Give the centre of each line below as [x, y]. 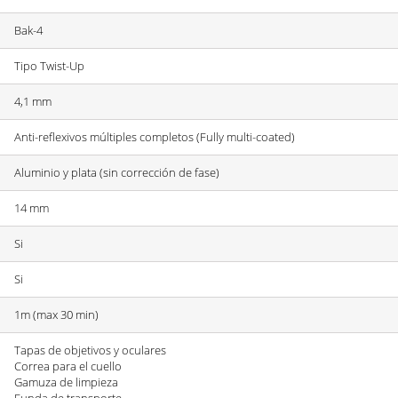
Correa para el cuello [68, 366]
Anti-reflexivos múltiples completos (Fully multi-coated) [155, 136]
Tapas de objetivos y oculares [90, 350]
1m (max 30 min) [56, 314]
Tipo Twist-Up [49, 65]
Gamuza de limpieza [66, 382]
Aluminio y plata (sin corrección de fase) [117, 172]
